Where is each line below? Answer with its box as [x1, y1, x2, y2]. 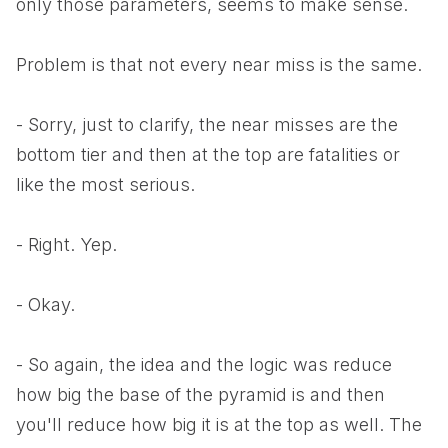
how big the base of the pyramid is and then [16, 384, 385, 405]
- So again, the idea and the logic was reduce [16, 354, 392, 375]
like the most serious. [16, 174, 195, 195]
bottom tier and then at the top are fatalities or [16, 144, 400, 165]
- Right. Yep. [16, 234, 117, 255]
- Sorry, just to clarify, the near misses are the [16, 114, 398, 135]
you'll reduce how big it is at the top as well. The [16, 414, 422, 435]
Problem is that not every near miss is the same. [16, 54, 422, 75]
